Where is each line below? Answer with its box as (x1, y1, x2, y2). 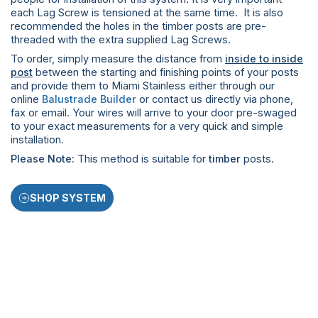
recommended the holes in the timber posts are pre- (11, 20, 266, 33)
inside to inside (225, 53, 303, 66)
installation (11, 133, 61, 147)
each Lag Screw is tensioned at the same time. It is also (11, 6, 283, 20)
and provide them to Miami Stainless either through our (11, 79, 275, 93)
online (11, 93, 42, 106)
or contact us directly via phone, (136, 93, 293, 106)
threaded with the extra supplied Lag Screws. (11, 33, 231, 47)
